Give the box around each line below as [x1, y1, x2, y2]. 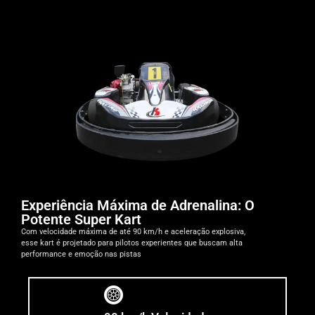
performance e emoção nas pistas [21, 250, 141, 259]
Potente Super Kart [21, 211, 141, 229]
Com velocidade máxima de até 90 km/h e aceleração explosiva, [21, 227, 245, 237]
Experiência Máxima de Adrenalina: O [21, 197, 255, 214]
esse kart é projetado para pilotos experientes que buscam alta [21, 238, 243, 248]
